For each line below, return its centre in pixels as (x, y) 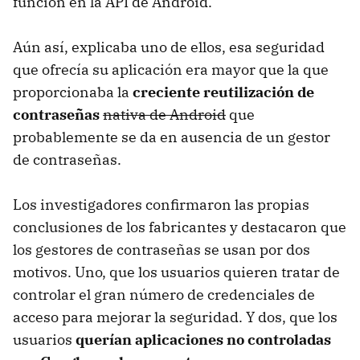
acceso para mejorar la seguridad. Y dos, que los (175, 317)
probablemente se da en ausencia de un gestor (172, 137)
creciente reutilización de (223, 92)
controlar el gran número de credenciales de (164, 295)
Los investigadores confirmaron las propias (161, 205)
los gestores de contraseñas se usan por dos (162, 250)
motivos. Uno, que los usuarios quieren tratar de (176, 272)
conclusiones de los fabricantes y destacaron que (180, 227)
